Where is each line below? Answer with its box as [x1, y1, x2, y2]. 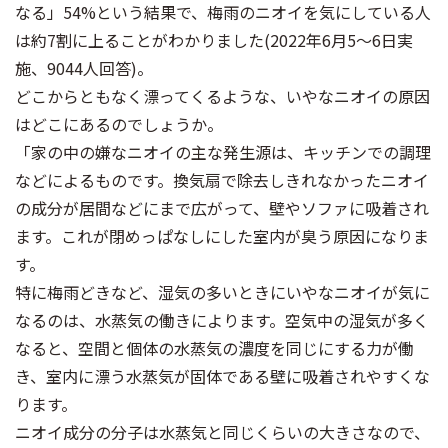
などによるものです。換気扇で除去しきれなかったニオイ [15, 168, 429, 192]
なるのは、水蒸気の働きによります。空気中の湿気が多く [15, 308, 429, 332]
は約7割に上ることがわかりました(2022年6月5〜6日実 [15, 28, 413, 52]
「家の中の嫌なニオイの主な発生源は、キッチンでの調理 [15, 140, 431, 164]
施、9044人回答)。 [15, 56, 153, 80]
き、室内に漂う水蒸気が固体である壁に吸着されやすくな [15, 364, 430, 388]
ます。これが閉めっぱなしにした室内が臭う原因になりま [15, 224, 429, 248]
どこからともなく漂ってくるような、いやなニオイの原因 [15, 84, 430, 108]
